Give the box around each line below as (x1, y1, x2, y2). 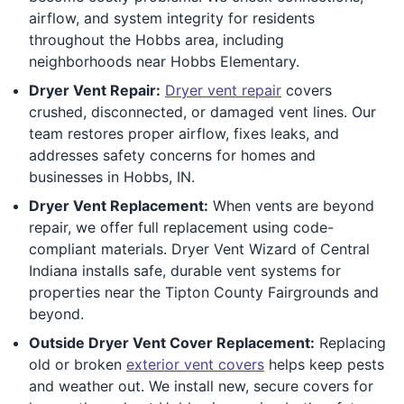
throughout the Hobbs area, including (29, 30, 284, 49)
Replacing (315, 333, 386, 352)
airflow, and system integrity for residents (29, 8, 315, 27)
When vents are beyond (208, 196, 374, 215)
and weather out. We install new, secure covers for (29, 376, 373, 395)
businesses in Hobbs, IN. (29, 167, 195, 186)
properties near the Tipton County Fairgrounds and (29, 282, 379, 301)
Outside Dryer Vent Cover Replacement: (29, 333, 315, 352)
